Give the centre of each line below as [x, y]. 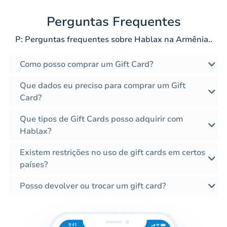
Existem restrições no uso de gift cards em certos [112, 153]
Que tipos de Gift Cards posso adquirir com [101, 119]
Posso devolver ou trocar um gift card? [93, 186]
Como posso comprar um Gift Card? [86, 65]
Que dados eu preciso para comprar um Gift [103, 86]
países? [34, 165]
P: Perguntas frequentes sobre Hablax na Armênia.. [113, 40]
